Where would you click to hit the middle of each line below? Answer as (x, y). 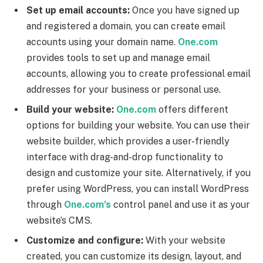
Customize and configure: (85, 241)
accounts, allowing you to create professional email (139, 74)
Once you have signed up (185, 11)
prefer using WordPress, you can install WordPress (138, 189)
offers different (192, 110)
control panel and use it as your (181, 205)
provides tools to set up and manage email (118, 58)
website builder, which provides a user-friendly (128, 141)
